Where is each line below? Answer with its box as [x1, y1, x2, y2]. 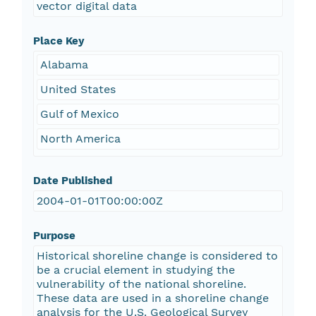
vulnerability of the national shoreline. [36, 277, 246, 291]
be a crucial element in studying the [36, 263, 235, 277]
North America [39, 132, 121, 146]
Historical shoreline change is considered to [36, 249, 278, 263]
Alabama [39, 58, 88, 72]
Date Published [32, 174, 112, 188]
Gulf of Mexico [39, 107, 119, 121]
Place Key [32, 35, 85, 48]
